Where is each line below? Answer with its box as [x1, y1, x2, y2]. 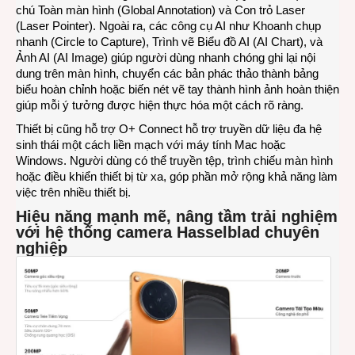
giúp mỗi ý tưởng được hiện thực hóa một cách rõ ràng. [16, 97, 303, 112]
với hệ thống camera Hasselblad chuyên [16, 223, 319, 241]
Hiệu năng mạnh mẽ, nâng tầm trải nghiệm [16, 207, 338, 225]
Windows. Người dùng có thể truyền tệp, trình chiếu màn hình [16, 153, 333, 167]
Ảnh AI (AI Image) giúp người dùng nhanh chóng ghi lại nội [16, 50, 315, 64]
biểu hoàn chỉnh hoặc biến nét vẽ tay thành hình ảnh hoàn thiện [16, 82, 339, 96]
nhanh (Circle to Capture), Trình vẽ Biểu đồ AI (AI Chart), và [16, 34, 323, 48]
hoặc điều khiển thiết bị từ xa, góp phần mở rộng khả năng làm [16, 169, 338, 183]
